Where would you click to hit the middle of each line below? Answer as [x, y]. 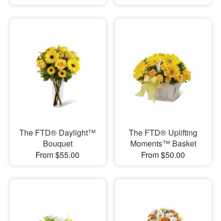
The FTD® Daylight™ [58, 133]
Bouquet [57, 144]
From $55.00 [58, 155]
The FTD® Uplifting [163, 133]
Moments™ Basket [163, 144]
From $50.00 [163, 155]
